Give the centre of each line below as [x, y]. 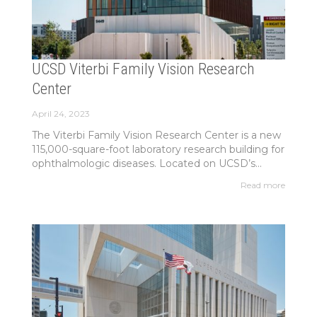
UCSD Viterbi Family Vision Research [143, 69]
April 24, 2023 [60, 113]
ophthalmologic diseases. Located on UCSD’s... [146, 163]
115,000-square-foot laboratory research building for [158, 149]
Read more [263, 185]
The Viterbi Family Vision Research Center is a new [156, 135]
